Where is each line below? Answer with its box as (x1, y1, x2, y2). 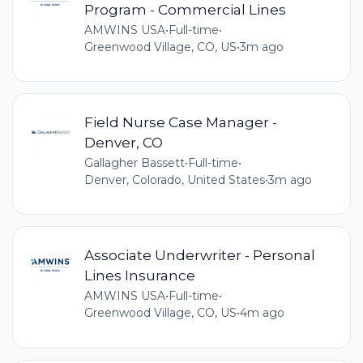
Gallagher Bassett (83, 155, 185, 170)
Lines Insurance (83, 266, 195, 284)
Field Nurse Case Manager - (83, 113, 277, 130)
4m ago (239, 305, 284, 320)
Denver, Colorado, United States (83, 172, 265, 187)
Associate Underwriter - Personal (83, 246, 315, 263)
